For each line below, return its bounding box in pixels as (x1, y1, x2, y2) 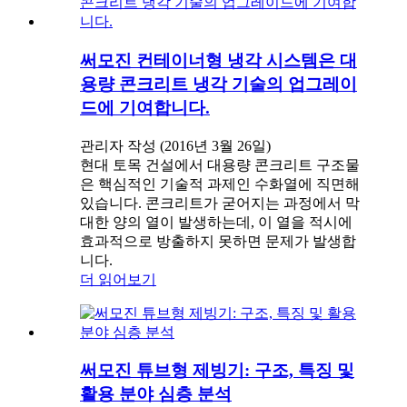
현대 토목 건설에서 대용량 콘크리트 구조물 (80, 156, 360, 173)
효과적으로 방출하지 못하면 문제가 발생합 (80, 233, 356, 249)
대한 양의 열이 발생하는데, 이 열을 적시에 (80, 213, 352, 230)
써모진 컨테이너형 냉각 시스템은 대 (80, 50, 357, 70)
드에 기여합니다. (80, 97, 210, 117)
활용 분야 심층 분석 (80, 384, 232, 404)
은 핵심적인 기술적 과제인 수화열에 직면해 (80, 175, 360, 192)
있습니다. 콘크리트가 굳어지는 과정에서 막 (80, 194, 360, 211)
